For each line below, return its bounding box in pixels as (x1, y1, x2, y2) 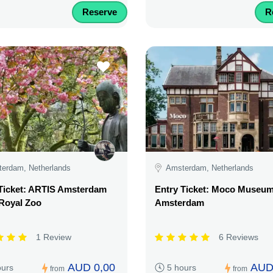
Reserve (82, 7, 117, 18)
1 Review (36, 232, 71, 243)
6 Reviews (219, 232, 258, 243)
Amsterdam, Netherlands (166, 163, 253, 172)
